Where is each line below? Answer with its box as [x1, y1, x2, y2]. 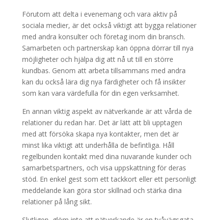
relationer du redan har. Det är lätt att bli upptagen [22, 118, 182, 127]
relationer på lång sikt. [22, 197, 92, 206]
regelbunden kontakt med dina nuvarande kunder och [22, 152, 192, 161]
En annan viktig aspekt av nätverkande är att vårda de [22, 107, 192, 116]
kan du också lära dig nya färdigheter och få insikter [22, 77, 186, 86]
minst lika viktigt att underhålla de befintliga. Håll [22, 140, 174, 150]
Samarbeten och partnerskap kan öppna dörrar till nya [22, 43, 193, 53]
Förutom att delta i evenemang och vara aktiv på [22, 9, 177, 19]
